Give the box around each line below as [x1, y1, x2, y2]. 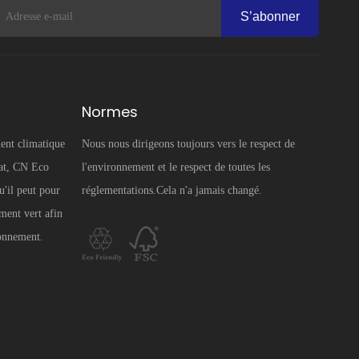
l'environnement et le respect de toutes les [81, 161, 270, 173]
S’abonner [240, 10, 300, 23]
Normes [81, 102, 138, 122]
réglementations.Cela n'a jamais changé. [81, 184, 262, 196]
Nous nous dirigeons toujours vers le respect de [81, 138, 295, 150]
